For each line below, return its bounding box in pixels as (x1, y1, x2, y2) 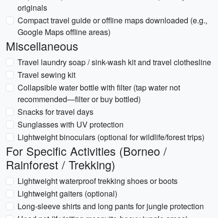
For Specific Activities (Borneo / (6, 143, 167, 159)
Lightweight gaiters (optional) (18, 188, 117, 199)
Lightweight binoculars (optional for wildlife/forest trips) (18, 131, 204, 143)
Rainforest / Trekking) (6, 156, 115, 173)
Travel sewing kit (18, 69, 75, 80)
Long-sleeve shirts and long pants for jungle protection (18, 200, 204, 212)
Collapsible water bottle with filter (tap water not (18, 82, 180, 93)
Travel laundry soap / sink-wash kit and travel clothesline (18, 56, 211, 68)
